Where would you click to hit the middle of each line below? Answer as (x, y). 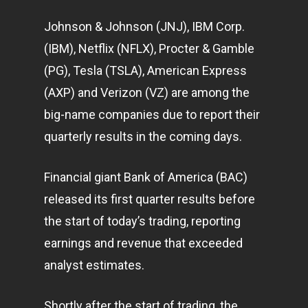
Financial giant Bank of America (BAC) (146, 177)
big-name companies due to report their (152, 114)
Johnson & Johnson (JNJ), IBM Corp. (144, 26)
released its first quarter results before (150, 199)
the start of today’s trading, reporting (142, 221)
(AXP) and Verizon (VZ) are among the (147, 92)
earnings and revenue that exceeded (143, 243)
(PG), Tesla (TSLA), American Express (145, 70)
